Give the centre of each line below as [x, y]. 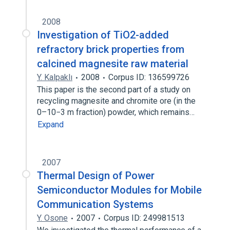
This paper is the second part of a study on [114, 90]
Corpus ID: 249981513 [144, 218]
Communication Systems [95, 204]
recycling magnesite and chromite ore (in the [116, 101]
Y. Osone [52, 218]
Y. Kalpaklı [55, 77]
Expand [51, 124]
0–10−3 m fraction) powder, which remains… [117, 112]
